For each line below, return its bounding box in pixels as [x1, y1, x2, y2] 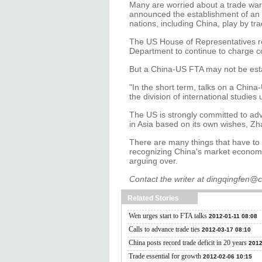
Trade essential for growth [129, 252, 201, 260]
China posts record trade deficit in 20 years [129, 239, 247, 247]
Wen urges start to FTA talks [129, 212, 207, 220]
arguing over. [129, 156, 178, 166]
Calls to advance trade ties [129, 225, 200, 233]
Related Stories [127, 194, 179, 202]
